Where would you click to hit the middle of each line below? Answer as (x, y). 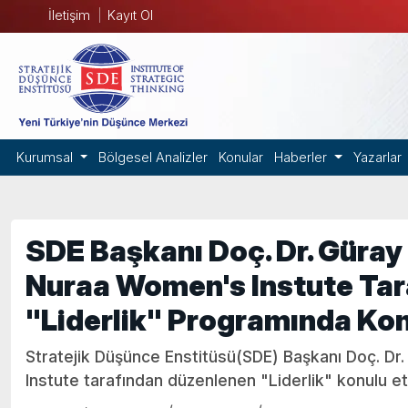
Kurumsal (46, 157)
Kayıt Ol (130, 15)
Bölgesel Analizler (153, 157)
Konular (241, 157)
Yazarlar (377, 157)
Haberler (303, 157)
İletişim (69, 15)
